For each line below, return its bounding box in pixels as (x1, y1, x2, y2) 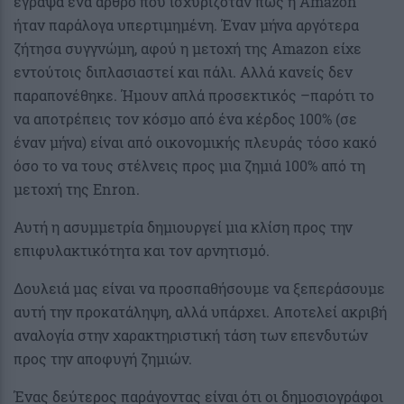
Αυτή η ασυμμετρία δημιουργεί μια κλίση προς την (14, 217, 353, 237)
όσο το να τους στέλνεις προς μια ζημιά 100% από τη (14, 156, 365, 176)
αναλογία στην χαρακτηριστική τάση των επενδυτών (14, 326, 368, 345)
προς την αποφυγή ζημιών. (14, 349, 192, 369)
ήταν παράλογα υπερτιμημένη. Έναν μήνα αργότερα (14, 15, 359, 35)
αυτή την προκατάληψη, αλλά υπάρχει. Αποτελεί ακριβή (14, 302, 387, 322)
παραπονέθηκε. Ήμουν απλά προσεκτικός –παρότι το (14, 86, 374, 106)
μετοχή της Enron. (14, 179, 140, 199)
